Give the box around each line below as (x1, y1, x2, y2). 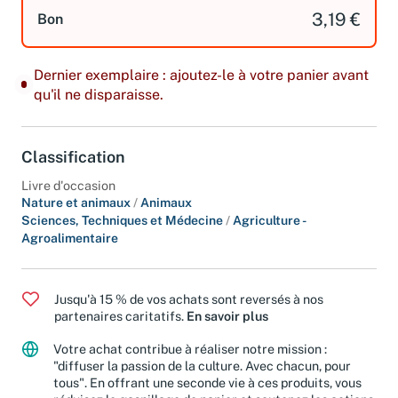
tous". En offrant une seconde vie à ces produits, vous (53, 375, 362, 391)
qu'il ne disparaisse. (33, 85, 163, 103)
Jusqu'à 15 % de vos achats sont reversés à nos (54, 291, 323, 307)
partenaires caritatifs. (54, 308, 187, 324)
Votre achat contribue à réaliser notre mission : (53, 341, 327, 357)
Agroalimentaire (21, 231, 118, 246)
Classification (21, 147, 125, 166)
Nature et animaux (21, 195, 133, 211)
